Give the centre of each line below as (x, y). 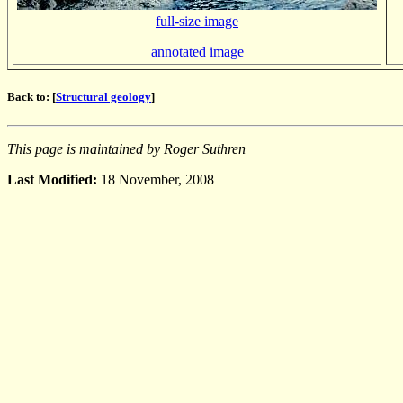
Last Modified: (54, 179)
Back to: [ (31, 97)
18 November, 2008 (157, 179)
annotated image (197, 52)
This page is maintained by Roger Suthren (126, 148)
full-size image (197, 22)
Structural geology (103, 97)
